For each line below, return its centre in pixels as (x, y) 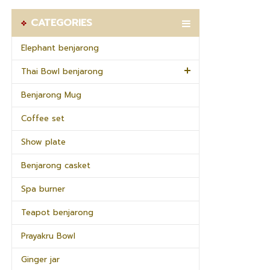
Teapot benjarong (57, 212)
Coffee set (43, 118)
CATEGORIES (60, 23)
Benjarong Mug (51, 95)
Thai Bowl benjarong (62, 71)
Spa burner (43, 189)
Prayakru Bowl (48, 236)
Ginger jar (40, 259)
